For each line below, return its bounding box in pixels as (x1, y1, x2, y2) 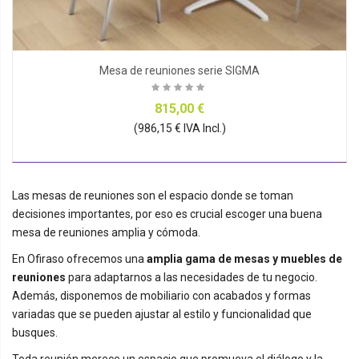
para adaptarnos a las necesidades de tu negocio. (66, 270, 317, 284)
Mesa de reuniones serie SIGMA (99, 63, 260, 77)
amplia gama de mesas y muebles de (147, 252, 342, 265)
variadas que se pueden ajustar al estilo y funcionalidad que (12, 307, 312, 321)
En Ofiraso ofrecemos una (12, 252, 147, 265)
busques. (12, 325, 58, 339)
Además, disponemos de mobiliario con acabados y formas (12, 288, 311, 302)
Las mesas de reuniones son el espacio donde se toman (12, 188, 293, 202)
